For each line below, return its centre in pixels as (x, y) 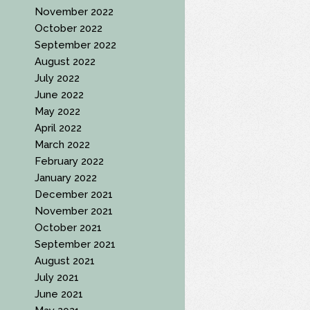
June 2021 (59, 294)
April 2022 (58, 128)
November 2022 (74, 11)
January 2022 (66, 177)
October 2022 (69, 28)
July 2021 (57, 277)
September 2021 (75, 244)
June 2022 (60, 94)
